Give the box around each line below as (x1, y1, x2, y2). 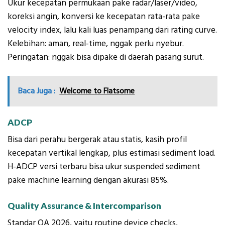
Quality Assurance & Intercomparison (8, 200, 161, 211)
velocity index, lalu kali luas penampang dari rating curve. (8, 24, 217, 37)
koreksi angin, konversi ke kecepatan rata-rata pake (8, 11, 200, 23)
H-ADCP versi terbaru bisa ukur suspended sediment (8, 161, 200, 173)
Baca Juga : (18, 85, 56, 97)
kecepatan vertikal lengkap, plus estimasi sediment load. (8, 147, 215, 160)
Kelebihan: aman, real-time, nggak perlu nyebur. (8, 38, 184, 50)
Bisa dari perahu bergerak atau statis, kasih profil (8, 134, 187, 146)
